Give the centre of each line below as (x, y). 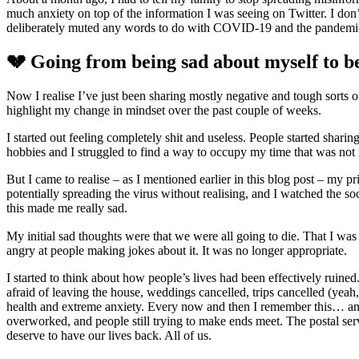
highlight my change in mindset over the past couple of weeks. (164, 110)
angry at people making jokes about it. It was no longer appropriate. (177, 250)
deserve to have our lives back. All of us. (109, 335)
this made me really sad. (67, 208)
